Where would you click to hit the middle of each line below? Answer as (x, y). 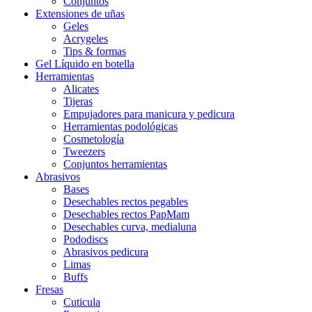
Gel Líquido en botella (85, 64)
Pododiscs (86, 240)
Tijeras (78, 102)
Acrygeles (86, 39)
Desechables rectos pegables (126, 202)
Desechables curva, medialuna (130, 227)
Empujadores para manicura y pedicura (149, 114)
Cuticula (82, 302)
